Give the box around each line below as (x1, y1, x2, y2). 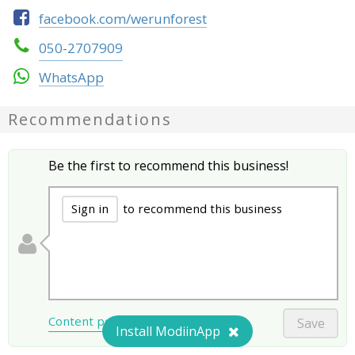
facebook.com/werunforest (39, 10, 207, 27)
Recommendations (8, 109, 172, 129)
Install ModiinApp (116, 323, 220, 339)
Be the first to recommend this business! (48, 158, 288, 174)
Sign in (71, 201, 109, 216)
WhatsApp (39, 69, 104, 86)
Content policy (48, 314, 130, 329)
